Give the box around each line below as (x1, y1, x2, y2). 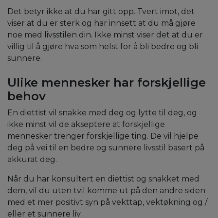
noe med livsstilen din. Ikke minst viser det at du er (7, 30, 203, 40)
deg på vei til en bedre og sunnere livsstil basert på (7, 143, 204, 153)
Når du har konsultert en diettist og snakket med (7, 174, 200, 184)
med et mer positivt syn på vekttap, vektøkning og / (7, 198, 207, 207)
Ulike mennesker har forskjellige (7, 75, 206, 90)
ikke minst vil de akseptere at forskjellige (7, 120, 165, 129)
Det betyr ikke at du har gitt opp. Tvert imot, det (7, 7, 195, 17)
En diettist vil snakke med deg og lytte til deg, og (7, 108, 197, 118)
